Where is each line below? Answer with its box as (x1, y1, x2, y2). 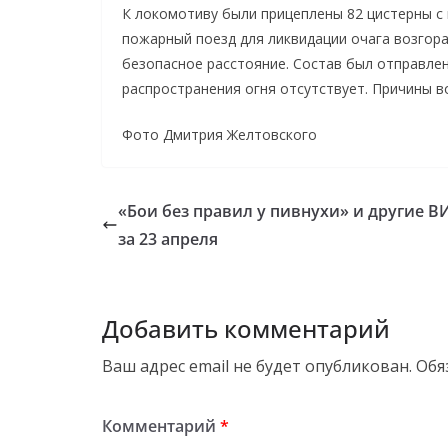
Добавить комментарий (102, 311, 390, 345)
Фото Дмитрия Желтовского (122, 124, 317, 144)
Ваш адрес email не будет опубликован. (102, 354, 412, 377)
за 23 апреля (118, 227, 218, 250)
